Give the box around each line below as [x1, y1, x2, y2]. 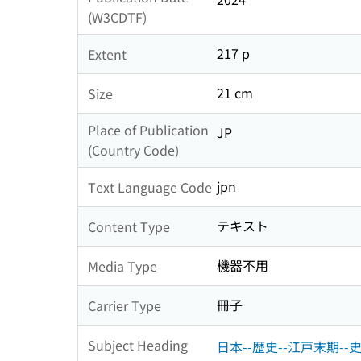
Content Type [88, 216, 170, 236]
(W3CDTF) [88, 7, 147, 27]
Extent [88, 44, 127, 64]
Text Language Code [88, 176, 212, 197]
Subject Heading [88, 334, 188, 355]
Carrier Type [88, 295, 161, 315]
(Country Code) [88, 140, 179, 160]
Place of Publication [88, 120, 209, 140]
